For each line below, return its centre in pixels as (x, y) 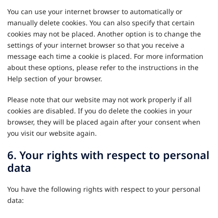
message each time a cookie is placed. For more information (105, 56)
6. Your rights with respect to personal (108, 155)
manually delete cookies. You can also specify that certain (101, 23)
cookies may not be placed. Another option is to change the (104, 34)
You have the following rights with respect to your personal (104, 189)
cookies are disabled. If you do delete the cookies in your (100, 111)
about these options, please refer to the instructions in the (103, 67)
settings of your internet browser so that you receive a (96, 45)
